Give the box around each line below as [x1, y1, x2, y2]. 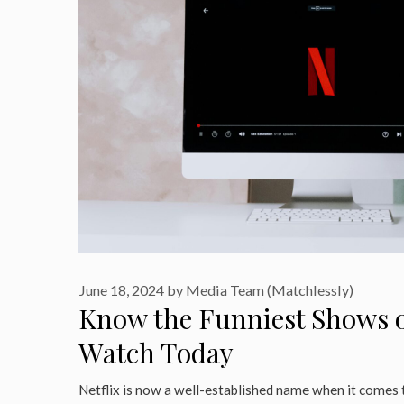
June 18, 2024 [78, 280, 164, 298]
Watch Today [78, 334, 234, 371]
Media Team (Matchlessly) [186, 280, 353, 298]
